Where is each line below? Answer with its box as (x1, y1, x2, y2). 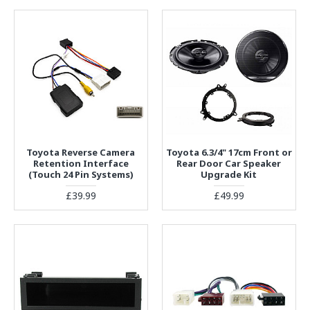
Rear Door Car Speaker (176, 156, 282, 170)
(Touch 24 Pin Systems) (28, 167, 134, 181)
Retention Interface (33, 156, 129, 170)
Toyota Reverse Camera (26, 145, 136, 158)
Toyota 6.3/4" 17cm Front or (165, 145, 292, 158)
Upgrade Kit (201, 167, 257, 181)
